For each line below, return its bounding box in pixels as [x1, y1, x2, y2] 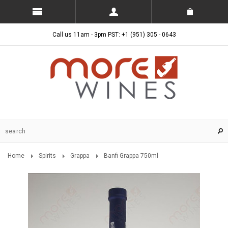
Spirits [39, 152, 56, 159]
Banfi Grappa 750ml [104, 152, 158, 159]
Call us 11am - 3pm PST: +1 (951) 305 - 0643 [52, 31, 176, 38]
